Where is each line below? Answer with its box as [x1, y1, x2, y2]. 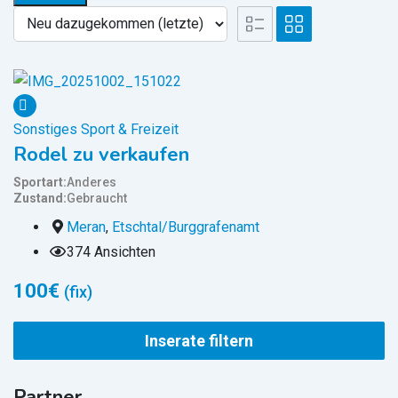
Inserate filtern [145, 330, 253, 350]
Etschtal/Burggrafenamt [112, 218, 259, 235]
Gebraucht [67, 190, 127, 205]
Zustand [13, 190, 63, 205]
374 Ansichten [67, 243, 155, 260]
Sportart [13, 174, 63, 189]
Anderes [67, 174, 116, 189]
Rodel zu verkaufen [13, 140, 189, 168]
